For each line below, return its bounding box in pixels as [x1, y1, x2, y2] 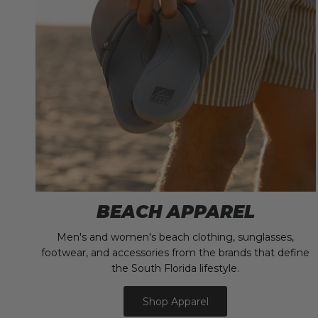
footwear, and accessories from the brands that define [41, 246, 310, 260]
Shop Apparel [142, 295, 209, 308]
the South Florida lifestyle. [111, 262, 240, 275]
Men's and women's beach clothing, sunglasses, [57, 231, 295, 244]
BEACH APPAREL [96, 202, 255, 223]
